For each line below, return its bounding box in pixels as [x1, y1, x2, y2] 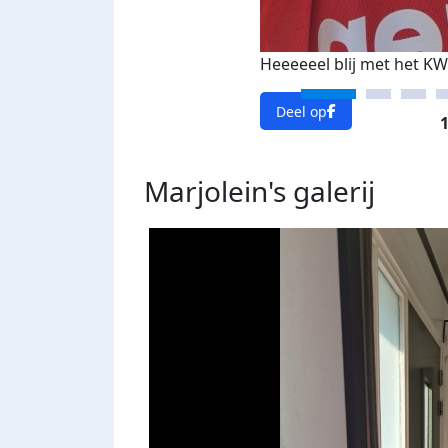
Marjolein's [144, 172, 293, 211]
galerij [293, 172, 375, 211]
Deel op [276, 101, 327, 121]
